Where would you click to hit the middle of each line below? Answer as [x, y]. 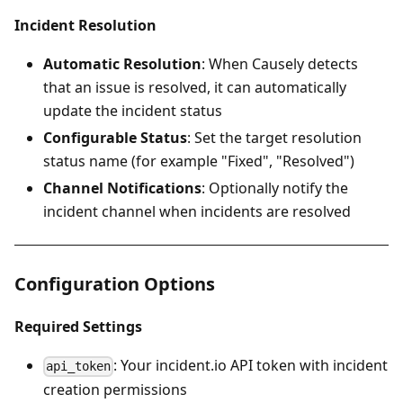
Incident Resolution [85, 26]
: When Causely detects [280, 64]
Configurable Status [115, 138]
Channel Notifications [122, 188]
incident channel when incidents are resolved [197, 212]
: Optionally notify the [275, 188]
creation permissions [115, 389]
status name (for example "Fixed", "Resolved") [199, 161]
